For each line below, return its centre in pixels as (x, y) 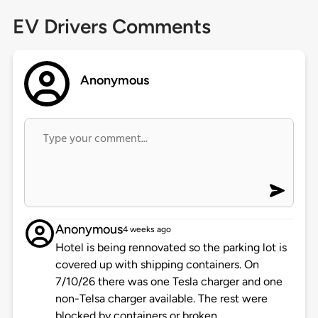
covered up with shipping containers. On (157, 265)
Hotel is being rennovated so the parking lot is (171, 248)
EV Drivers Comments (111, 27)
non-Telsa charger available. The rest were (161, 299)
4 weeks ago (147, 230)
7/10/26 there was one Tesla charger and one (169, 282)
